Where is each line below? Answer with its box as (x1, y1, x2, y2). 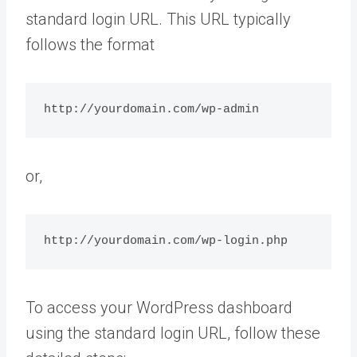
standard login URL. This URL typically (25, 9, 291, 29)
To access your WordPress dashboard (25, 297, 292, 317)
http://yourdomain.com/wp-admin (43, 103, 259, 117)
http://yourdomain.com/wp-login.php (43, 234, 288, 249)
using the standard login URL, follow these (25, 323, 320, 343)
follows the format (25, 34, 155, 54)
